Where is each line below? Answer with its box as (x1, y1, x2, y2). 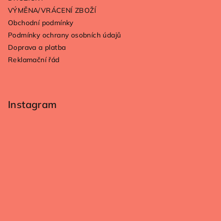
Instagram (8, 98, 57, 110)
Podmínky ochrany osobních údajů (8, 31, 121, 39)
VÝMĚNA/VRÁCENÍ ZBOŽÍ (8, 6, 96, 15)
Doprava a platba (8, 43, 66, 52)
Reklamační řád (8, 55, 60, 64)
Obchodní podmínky (8, 18, 74, 27)
